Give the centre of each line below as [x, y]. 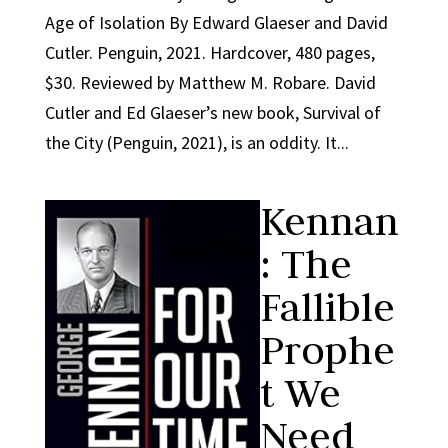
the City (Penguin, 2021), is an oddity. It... [196, 142]
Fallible [327, 307]
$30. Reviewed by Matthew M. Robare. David [210, 82]
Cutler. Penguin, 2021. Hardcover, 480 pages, [209, 52]
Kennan [329, 221]
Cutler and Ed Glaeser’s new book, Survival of [212, 112]
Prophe [327, 350]
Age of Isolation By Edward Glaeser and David [216, 22]
